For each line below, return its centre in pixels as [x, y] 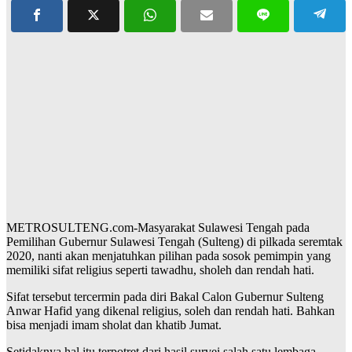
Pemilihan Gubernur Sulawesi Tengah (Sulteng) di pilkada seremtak [174, 242]
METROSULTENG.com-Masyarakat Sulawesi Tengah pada [158, 227]
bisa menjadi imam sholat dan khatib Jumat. [114, 325]
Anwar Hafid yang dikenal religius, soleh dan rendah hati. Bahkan [170, 311]
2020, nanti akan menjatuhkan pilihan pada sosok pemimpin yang [169, 256]
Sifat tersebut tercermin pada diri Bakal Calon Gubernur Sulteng [165, 297]
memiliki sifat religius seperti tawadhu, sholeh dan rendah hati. [160, 270]
